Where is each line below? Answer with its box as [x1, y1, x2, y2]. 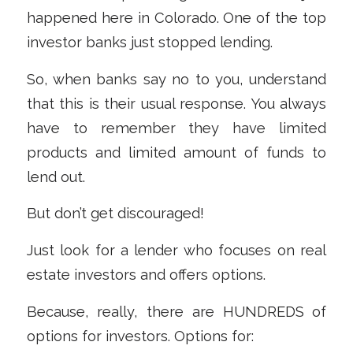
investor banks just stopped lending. [26, 34, 273, 50]
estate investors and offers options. [26, 266, 266, 283]
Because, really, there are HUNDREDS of [26, 303, 327, 320]
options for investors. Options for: [26, 327, 254, 344]
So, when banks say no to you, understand [26, 70, 327, 87]
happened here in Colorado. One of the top [26, 9, 327, 26]
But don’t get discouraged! [26, 205, 204, 222]
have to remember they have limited [26, 119, 327, 136]
